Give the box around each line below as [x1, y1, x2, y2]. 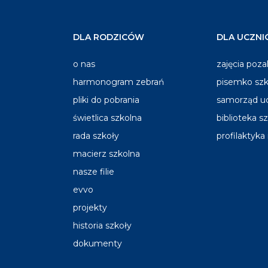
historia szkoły [73, 220, 132, 231]
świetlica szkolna [73, 112, 142, 123]
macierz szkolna [73, 148, 140, 159]
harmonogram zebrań [73, 77, 164, 87]
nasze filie [73, 166, 114, 177]
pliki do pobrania [73, 95, 139, 105]
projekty [73, 202, 107, 213]
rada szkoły [73, 130, 119, 141]
